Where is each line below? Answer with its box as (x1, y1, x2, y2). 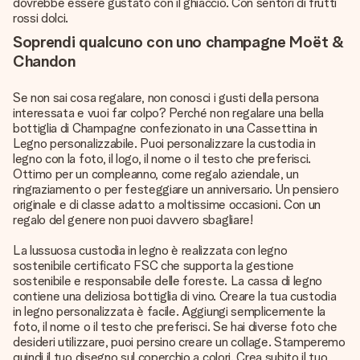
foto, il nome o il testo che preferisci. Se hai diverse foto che (13, 319, 337, 334)
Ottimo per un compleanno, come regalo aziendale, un (13, 166, 299, 182)
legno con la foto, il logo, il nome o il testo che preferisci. (13, 151, 312, 166)
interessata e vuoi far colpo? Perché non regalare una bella (13, 105, 325, 121)
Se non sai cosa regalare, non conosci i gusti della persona (13, 90, 320, 105)
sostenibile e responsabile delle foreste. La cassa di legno (13, 273, 323, 288)
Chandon (13, 51, 76, 71)
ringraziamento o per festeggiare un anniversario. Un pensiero (13, 182, 339, 197)
